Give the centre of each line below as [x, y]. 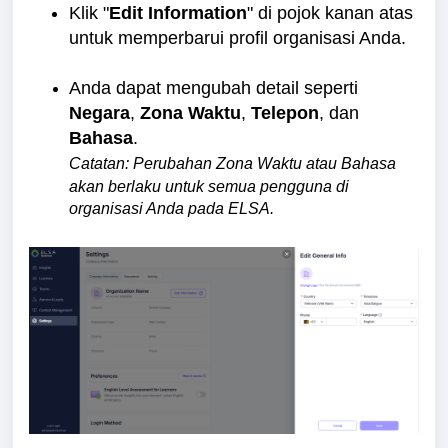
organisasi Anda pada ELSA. [171, 208]
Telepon [285, 113]
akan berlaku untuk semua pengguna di [209, 186]
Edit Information [178, 13]
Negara [99, 113]
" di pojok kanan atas [330, 13]
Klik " [89, 13]
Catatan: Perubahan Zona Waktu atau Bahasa [232, 163]
